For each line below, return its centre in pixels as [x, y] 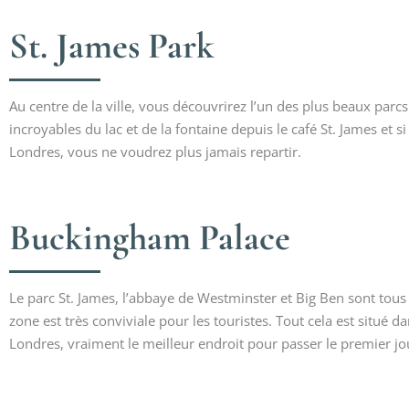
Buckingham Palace [150, 237]
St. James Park [112, 46]
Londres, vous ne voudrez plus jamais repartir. [155, 152]
